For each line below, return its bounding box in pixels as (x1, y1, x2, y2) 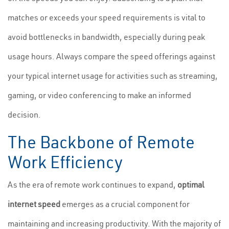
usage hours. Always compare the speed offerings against (8, 51, 215, 61)
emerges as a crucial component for (60, 199, 190, 209)
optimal (177, 179, 204, 190)
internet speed (8, 199, 60, 209)
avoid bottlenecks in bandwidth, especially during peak (8, 32, 205, 42)
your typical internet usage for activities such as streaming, (8, 71, 218, 81)
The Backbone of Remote (8, 131, 195, 153)
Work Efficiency (8, 151, 123, 173)
